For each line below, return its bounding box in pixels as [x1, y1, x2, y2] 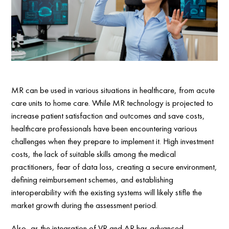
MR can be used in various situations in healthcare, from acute [11, 84, 215, 96]
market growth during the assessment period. [11, 199, 158, 211]
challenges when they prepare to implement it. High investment [11, 135, 214, 147]
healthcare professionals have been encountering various [11, 122, 198, 134]
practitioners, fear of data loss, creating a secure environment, [11, 161, 218, 172]
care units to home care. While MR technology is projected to [11, 97, 214, 108]
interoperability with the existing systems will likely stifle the [11, 186, 202, 198]
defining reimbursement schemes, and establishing [11, 173, 174, 185]
